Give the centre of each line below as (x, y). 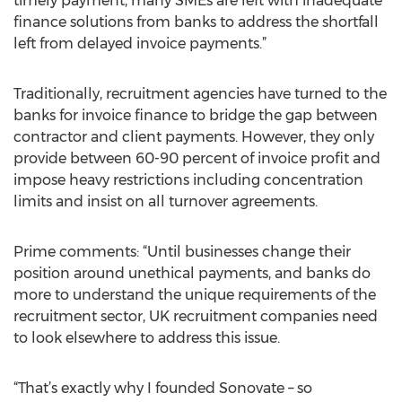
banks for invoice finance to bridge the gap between (196, 115)
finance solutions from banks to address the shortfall (196, 22)
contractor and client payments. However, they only (194, 137)
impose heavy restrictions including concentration (188, 180)
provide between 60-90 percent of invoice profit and (197, 158)
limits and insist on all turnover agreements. (166, 201)
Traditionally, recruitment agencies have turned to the (200, 94)
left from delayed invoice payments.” (140, 44)
